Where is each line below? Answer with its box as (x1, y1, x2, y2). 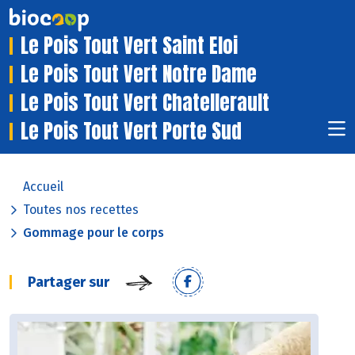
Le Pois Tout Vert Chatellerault (21, 88, 269, 118)
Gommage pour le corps (23, 225, 164, 241)
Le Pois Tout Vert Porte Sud (21, 116, 242, 147)
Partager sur (28, 273, 109, 292)
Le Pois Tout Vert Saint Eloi (21, 31, 238, 61)
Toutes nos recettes (23, 202, 139, 218)
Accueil (23, 179, 63, 195)
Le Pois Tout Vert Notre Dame (21, 59, 257, 90)
